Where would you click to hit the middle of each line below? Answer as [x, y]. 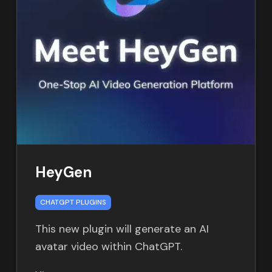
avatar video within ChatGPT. [108, 247]
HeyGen [63, 172]
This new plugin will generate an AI [122, 229]
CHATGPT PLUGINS [73, 202]
